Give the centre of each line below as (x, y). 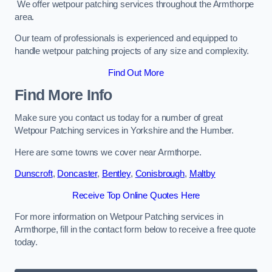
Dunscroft (34, 174)
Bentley (116, 174)
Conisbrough (160, 174)
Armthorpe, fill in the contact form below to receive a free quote (135, 230)
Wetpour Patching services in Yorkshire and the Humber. (124, 130)
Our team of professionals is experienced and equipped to (126, 39)
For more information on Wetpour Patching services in (119, 217)
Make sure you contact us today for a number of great (119, 117)
